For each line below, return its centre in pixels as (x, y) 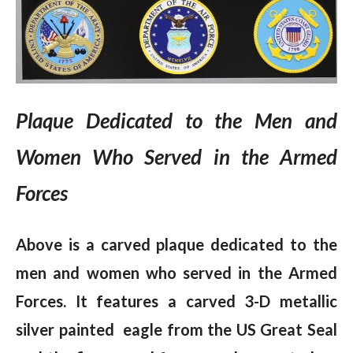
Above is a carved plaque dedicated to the (176, 245)
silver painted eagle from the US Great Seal (176, 330)
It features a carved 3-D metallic (202, 301)
